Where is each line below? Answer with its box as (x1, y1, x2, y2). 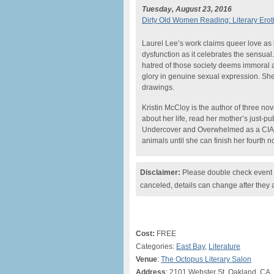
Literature (209, 242, 240, 251)
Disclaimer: (140, 168, 180, 177)
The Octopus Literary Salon (161, 255, 251, 264)
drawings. (142, 83, 174, 92)
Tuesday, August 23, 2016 (142, 5, 232, 13)
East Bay (176, 242, 205, 251)
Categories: (136, 242, 176, 251)
